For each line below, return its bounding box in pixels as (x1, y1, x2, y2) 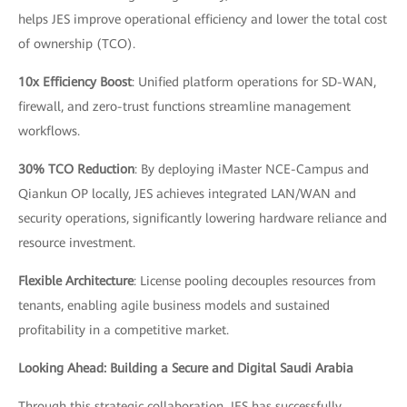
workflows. (18, 124, 80, 138)
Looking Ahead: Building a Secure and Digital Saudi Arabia (18, 361, 353, 375)
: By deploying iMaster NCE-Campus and (134, 162, 369, 176)
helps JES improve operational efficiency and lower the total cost (18, 12, 387, 26)
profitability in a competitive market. (18, 323, 229, 337)
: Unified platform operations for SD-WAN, (132, 74, 376, 89)
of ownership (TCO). (18, 36, 135, 51)
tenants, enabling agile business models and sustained (18, 298, 330, 313)
